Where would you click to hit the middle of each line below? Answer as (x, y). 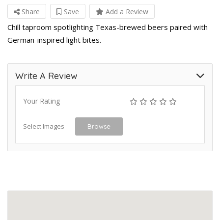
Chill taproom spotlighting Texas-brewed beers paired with (108, 27)
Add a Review (126, 12)
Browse (99, 126)
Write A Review (46, 76)
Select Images (44, 126)
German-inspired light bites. (54, 40)
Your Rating (41, 101)
